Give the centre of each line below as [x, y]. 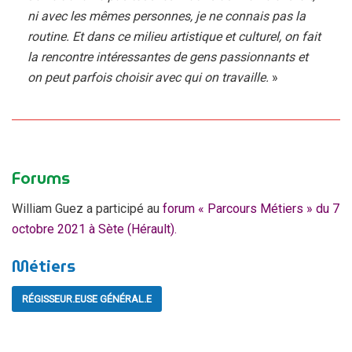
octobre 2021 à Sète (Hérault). [94, 229]
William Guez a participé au [86, 208]
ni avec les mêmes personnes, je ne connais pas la [167, 16]
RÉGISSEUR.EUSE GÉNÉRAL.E [87, 299]
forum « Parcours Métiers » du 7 [249, 208]
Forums [41, 178]
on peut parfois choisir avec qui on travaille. [148, 77]
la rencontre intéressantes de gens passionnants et [168, 57]
